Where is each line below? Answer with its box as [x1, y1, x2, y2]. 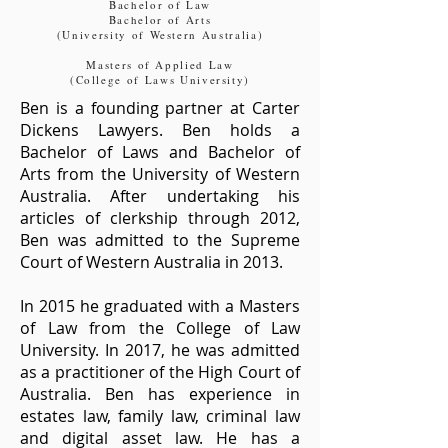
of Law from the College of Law [20, 317, 300, 339]
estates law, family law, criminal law [20, 405, 300, 427]
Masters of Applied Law [86, 57, 234, 72]
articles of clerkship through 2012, [20, 207, 300, 229]
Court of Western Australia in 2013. [20, 251, 283, 273]
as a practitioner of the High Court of [20, 361, 300, 383]
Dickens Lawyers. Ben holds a [20, 119, 300, 141]
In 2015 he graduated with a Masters [20, 295, 300, 317]
